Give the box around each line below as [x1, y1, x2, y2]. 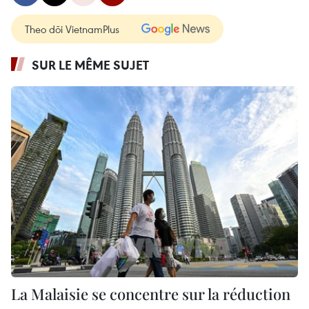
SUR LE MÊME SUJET [32, 56, 149, 73]
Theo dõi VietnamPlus [25, 21, 119, 36]
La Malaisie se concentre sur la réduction [11, 283, 290, 305]
